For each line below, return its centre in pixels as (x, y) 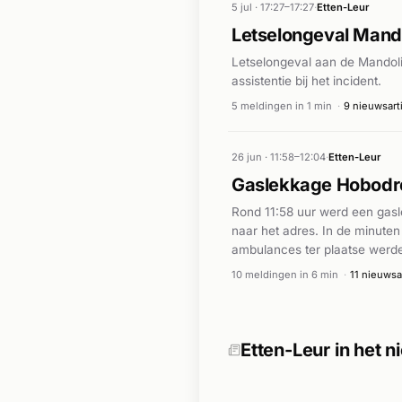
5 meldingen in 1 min (282, 106)
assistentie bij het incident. (306, 80)
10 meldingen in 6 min (285, 275)
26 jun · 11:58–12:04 (279, 157)
